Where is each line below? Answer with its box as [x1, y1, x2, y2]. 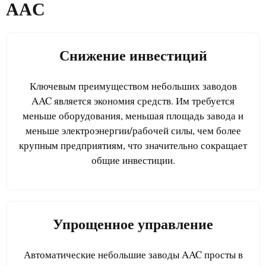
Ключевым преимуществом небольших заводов [29, 78, 237, 93]
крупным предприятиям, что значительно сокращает [19, 138, 247, 152]
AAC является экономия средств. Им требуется [31, 93, 235, 107]
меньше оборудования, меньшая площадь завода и [23, 108, 243, 122]
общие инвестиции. [91, 153, 175, 167]
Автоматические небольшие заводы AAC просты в [23, 247, 243, 261]
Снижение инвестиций [59, 47, 207, 64]
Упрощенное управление [53, 216, 213, 232]
